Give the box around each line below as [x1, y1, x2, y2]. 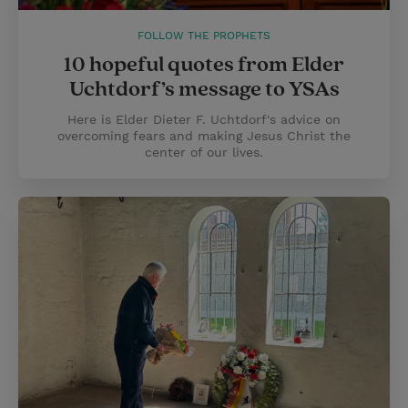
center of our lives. [145, 145, 263, 159]
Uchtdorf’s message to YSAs [68, 76, 340, 103]
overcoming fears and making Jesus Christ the [57, 128, 351, 143]
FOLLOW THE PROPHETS [138, 29, 270, 42]
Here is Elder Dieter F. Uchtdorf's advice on [67, 112, 341, 127]
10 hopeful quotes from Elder [64, 51, 344, 78]
